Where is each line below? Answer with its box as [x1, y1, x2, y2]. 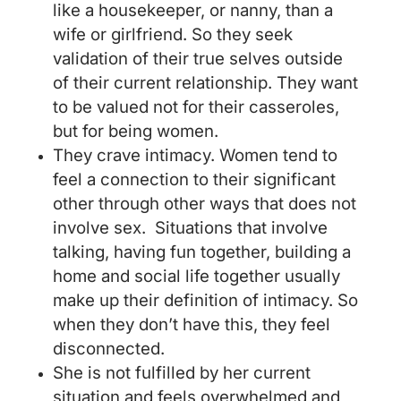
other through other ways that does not [52, 193, 356, 215]
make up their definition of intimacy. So [52, 290, 358, 311]
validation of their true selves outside [52, 48, 343, 70]
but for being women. [52, 121, 223, 142]
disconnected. [52, 338, 169, 360]
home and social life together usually [52, 266, 340, 287]
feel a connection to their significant [52, 169, 336, 191]
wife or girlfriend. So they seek [52, 24, 293, 46]
